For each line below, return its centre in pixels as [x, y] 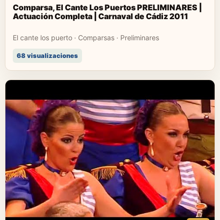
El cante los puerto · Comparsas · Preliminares [86, 37]
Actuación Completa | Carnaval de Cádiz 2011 [100, 16]
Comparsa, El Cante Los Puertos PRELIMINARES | [107, 7]
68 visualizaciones [47, 55]
